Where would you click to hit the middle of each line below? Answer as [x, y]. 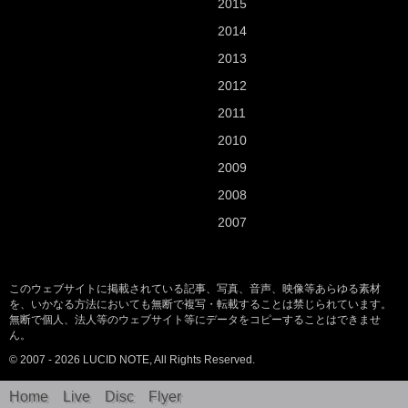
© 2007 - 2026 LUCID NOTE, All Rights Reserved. [132, 360]
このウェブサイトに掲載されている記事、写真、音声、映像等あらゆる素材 [195, 289]
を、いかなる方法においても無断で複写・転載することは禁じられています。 [200, 304]
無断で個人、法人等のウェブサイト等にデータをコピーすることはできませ [195, 320]
